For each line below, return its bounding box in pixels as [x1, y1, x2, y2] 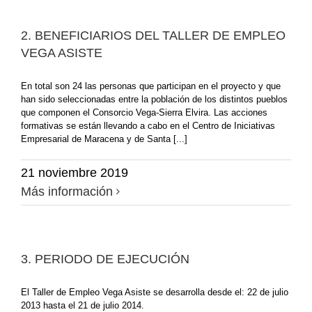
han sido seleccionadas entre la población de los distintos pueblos [21, 93, 288, 104]
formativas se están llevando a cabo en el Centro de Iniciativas [21, 120, 275, 131]
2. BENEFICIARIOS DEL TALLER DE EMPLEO [21, 28, 286, 42]
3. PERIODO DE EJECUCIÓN [21, 251, 189, 266]
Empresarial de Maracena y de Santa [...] [21, 133, 187, 144]
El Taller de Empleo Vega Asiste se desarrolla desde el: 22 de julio [21, 286, 288, 297]
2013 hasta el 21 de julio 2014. [21, 299, 144, 311]
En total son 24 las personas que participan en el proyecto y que [21, 80, 281, 91]
